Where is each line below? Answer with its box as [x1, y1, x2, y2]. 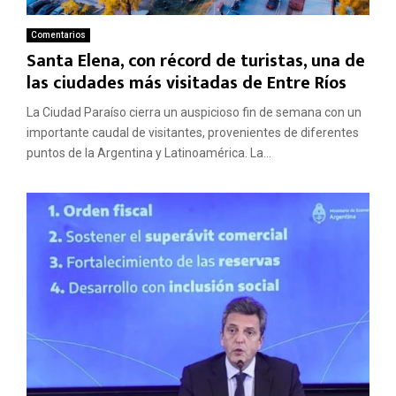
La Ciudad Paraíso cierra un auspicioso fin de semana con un [27, 105, 362, 120]
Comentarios [31, 30, 86, 41]
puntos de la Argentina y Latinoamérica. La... [27, 146, 271, 161]
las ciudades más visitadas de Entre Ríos [27, 68, 346, 99]
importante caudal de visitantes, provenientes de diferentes [27, 126, 359, 141]
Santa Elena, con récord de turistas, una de [27, 46, 365, 77]
